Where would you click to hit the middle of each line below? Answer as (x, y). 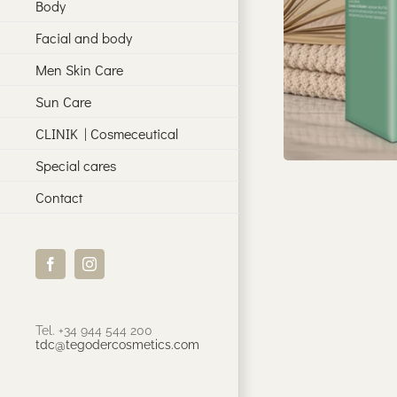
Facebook (77, 270)
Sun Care (63, 101)
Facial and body (84, 37)
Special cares (76, 165)
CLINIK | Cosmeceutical (107, 133)
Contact (59, 197)
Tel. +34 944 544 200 (94, 331)
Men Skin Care (79, 69)
